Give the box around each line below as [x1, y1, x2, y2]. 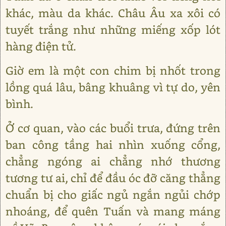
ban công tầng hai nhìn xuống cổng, [6, 137, 220, 152]
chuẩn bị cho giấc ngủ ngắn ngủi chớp [6, 187, 220, 202]
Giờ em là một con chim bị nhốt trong [6, 63, 220, 78]
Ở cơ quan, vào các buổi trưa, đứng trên [6, 121, 220, 136]
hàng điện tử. [6, 39, 76, 54]
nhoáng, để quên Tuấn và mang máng [6, 204, 220, 219]
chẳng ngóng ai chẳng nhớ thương [6, 154, 220, 169]
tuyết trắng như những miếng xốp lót [6, 22, 220, 37]
